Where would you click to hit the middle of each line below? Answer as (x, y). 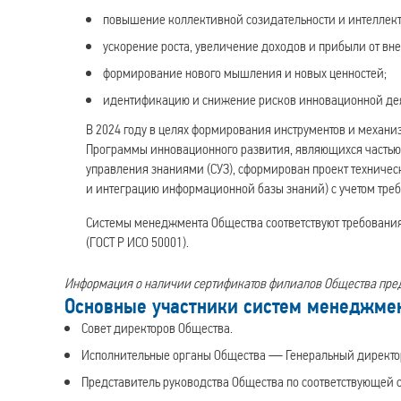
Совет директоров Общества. (158, 328)
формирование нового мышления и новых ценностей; (245, 73)
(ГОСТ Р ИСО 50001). (137, 243)
